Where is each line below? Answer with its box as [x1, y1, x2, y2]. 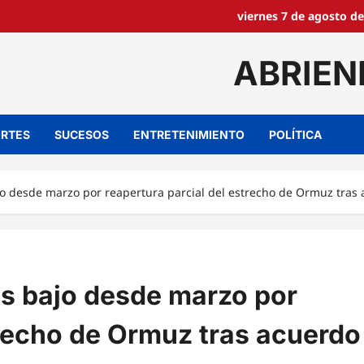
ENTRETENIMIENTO [133, 128, 245, 141]
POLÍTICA [269, 128, 322, 141]
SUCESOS [54, 128, 109, 141]
